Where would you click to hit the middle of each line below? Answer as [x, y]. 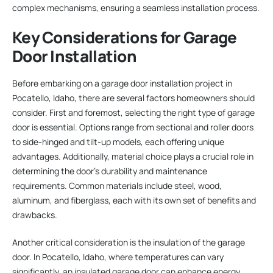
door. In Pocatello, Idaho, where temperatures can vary [118, 257]
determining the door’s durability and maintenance [110, 171]
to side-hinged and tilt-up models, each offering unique [118, 142]
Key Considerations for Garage [125, 37]
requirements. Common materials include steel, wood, [117, 186]
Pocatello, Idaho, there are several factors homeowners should [133, 98]
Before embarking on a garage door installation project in [122, 83]
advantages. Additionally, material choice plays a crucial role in [133, 157]
